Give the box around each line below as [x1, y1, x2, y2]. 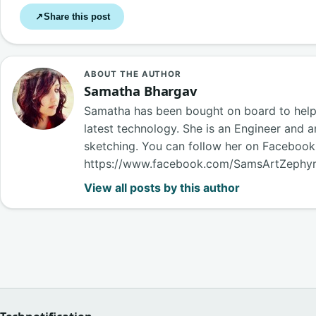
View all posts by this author [84, 181, 241, 195]
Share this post [43, 11, 110, 23]
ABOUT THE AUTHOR [84, 69, 182, 80]
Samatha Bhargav [84, 82, 197, 100]
